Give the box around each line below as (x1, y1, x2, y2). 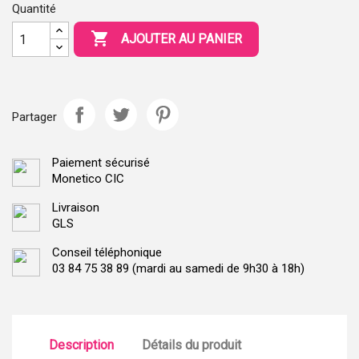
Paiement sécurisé (52, 155, 150, 170)
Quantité (12, 2, 56, 16)
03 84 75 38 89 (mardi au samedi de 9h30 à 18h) (52, 261, 305, 276)
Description (49, 337, 114, 353)
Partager (12, 109, 57, 124)
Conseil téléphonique (52, 245, 162, 260)
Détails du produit (142, 337, 242, 353)
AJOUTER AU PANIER (121, 31, 243, 47)
